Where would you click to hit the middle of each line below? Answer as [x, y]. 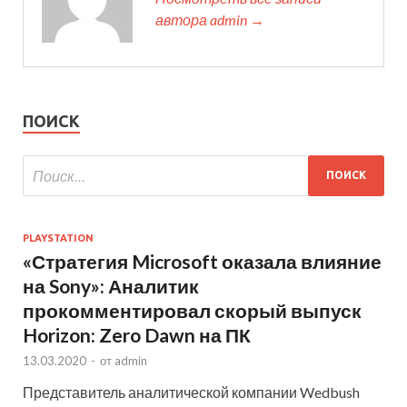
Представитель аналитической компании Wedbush [191, 392]
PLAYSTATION [58, 238]
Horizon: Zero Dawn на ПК [137, 334]
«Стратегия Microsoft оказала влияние [202, 261]
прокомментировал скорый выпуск [192, 310]
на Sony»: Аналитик [111, 285]
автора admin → [210, 19]
